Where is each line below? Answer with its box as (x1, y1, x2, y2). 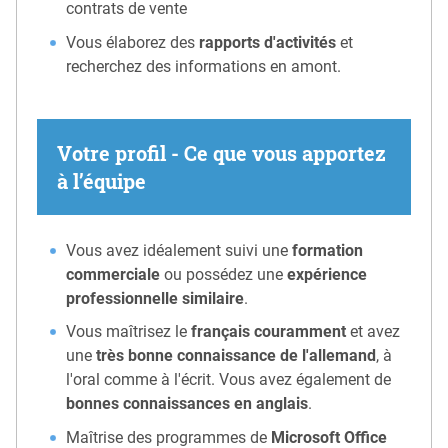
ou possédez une (160, 264, 288, 284)
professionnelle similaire (66, 288, 245, 308)
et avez (346, 322, 401, 342)
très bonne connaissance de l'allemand (96, 346, 377, 366)
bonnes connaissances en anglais (66, 394, 309, 414)
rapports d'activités (199, 33, 337, 53)
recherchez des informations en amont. (66, 57, 342, 77)
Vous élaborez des (66, 33, 200, 53)
